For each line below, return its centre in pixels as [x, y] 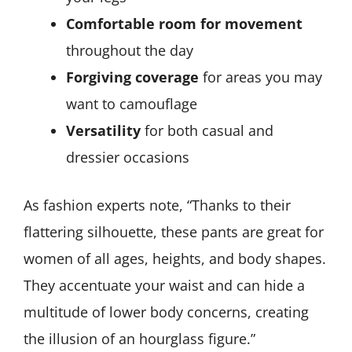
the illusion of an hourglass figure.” [139, 339]
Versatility [103, 131]
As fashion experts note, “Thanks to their [157, 205]
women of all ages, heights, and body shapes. [175, 259]
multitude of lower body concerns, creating [166, 312]
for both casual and [207, 131]
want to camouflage [132, 104]
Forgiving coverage [132, 77]
